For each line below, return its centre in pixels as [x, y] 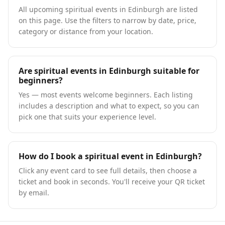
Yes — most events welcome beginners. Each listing [106, 95]
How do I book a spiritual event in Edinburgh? [110, 156]
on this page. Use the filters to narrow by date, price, [107, 20]
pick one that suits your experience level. [87, 117]
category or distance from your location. [86, 31]
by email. [34, 193]
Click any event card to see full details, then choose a [108, 171]
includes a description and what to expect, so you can [109, 106]
